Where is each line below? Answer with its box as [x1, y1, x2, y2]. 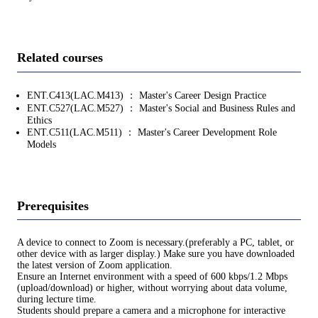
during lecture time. [17, 294, 97, 305]
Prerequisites [17, 198, 89, 213]
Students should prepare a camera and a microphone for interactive [17, 305, 285, 317]
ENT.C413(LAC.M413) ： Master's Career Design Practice [27, 89, 266, 101]
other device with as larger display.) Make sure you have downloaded [17, 248, 295, 260]
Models [27, 138, 56, 150]
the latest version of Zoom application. [17, 260, 172, 271]
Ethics [27, 114, 52, 126]
